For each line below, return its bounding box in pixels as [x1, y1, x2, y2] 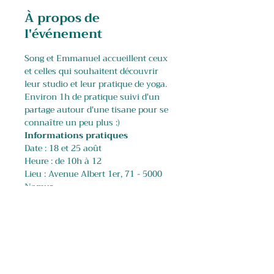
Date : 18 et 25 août [24, 141, 102, 155]
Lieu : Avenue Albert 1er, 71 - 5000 [24, 166, 165, 181]
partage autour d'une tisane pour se [24, 102, 171, 117]
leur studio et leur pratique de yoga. [24, 76, 169, 91]
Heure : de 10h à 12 [24, 154, 102, 168]
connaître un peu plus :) [24, 115, 122, 130]
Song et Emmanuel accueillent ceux [24, 51, 170, 65]
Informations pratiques [24, 128, 128, 143]
